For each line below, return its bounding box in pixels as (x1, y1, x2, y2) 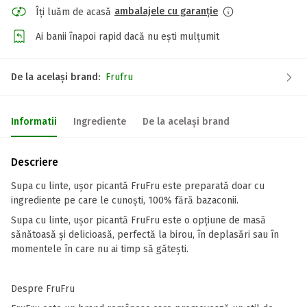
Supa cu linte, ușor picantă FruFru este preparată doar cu (11, 180, 265, 192)
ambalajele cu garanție (114, 5, 218, 17)
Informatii (11, 116, 57, 127)
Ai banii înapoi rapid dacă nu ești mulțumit (36, 30, 219, 42)
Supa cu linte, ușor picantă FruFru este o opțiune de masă (11, 214, 266, 226)
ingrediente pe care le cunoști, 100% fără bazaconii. (11, 195, 238, 206)
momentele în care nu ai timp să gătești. (11, 243, 188, 255)
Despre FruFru (11, 283, 75, 295)
